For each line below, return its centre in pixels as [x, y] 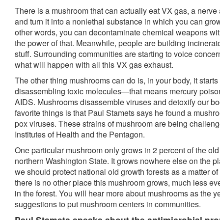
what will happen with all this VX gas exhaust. [94, 65]
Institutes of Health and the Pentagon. [80, 134]
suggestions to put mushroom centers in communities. [108, 204]
